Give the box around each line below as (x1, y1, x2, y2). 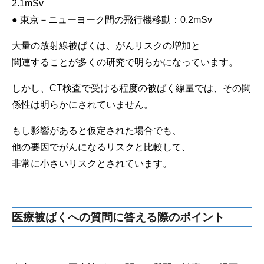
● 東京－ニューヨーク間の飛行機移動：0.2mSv (12, 15, 212, 25)
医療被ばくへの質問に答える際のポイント (12, 210, 225, 224)
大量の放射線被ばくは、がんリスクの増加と (12, 41, 200, 51)
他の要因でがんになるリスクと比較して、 (12, 142, 191, 153)
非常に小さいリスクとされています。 (12, 159, 172, 169)
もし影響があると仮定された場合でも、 (12, 126, 181, 136)
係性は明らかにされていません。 (12, 100, 153, 110)
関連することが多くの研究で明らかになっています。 (12, 57, 238, 68)
